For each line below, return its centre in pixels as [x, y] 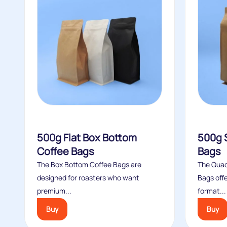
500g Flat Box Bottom [87, 138]
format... [212, 191]
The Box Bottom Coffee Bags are [89, 164]
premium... [54, 191]
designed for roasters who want [88, 178]
